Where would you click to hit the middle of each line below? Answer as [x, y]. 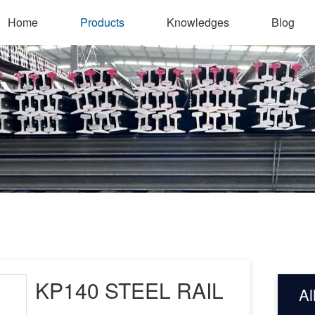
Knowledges [198, 22]
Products [102, 22]
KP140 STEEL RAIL [129, 290]
